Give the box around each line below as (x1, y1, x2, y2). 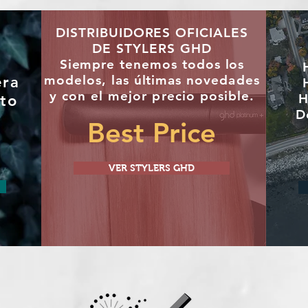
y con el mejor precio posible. (49, 87, 255, 104)
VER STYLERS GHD (109, 162, 195, 173)
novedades (186, 71, 260, 88)
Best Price (87, 115, 216, 149)
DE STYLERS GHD (92, 40, 212, 56)
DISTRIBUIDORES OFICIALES (56, 24, 248, 41)
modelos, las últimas (44, 71, 187, 88)
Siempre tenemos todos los (59, 56, 245, 72)
